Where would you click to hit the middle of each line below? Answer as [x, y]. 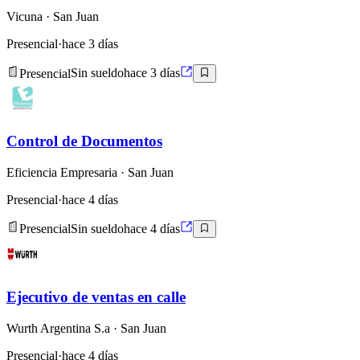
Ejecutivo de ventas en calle [96, 297]
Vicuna [25, 17]
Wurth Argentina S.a [58, 328]
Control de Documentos [84, 141]
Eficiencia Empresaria [62, 172]
